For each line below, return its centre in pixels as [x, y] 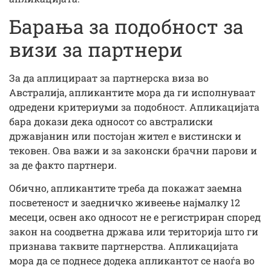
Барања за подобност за [126, 26]
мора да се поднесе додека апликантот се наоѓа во [132, 261]
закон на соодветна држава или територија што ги [134, 232]
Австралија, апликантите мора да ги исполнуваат [132, 92]
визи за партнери [96, 49]
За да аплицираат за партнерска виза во [109, 77]
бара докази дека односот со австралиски [111, 121]
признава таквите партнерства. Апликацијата [124, 246]
